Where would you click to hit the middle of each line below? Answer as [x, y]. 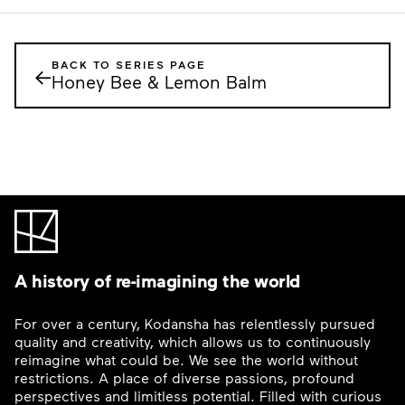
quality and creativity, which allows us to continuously [193, 342]
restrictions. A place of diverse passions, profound [184, 378]
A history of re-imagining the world [157, 280]
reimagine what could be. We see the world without [186, 360]
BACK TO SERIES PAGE [129, 64]
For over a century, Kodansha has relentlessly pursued [195, 324]
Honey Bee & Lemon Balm [159, 81]
